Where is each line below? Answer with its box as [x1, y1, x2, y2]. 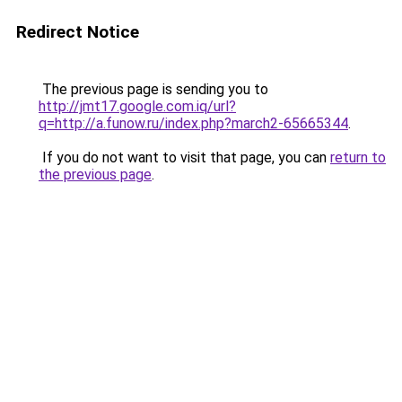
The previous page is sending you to [39, 81, 268, 98]
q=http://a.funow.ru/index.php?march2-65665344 [39, 115, 348, 132]
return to [330, 149, 386, 166]
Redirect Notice [16, 22, 139, 42]
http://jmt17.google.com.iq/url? [39, 98, 236, 115]
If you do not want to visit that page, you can [39, 149, 330, 166]
